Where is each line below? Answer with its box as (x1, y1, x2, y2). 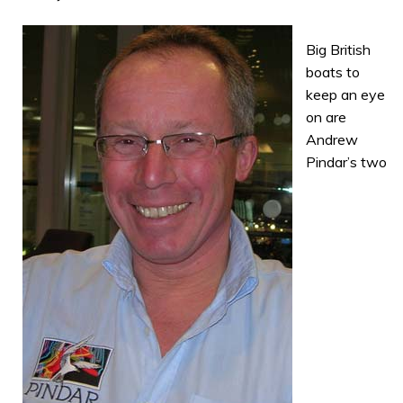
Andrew (306, 130, 358, 148)
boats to (306, 62, 360, 81)
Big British (306, 40, 371, 58)
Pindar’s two (306, 152, 387, 171)
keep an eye (306, 85, 385, 103)
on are (306, 107, 346, 126)
